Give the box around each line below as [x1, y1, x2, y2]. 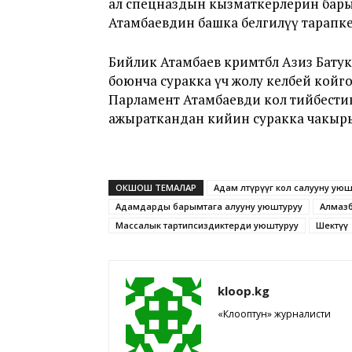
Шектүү [316, 219, 348, 231]
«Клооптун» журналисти [218, 307, 331, 321]
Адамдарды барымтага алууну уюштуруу [115, 200, 302, 212]
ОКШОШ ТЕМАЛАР [115, 181, 196, 193]
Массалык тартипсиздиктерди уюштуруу [115, 219, 299, 231]
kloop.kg [218, 283, 269, 299]
